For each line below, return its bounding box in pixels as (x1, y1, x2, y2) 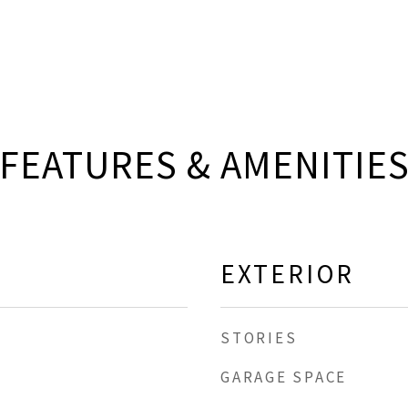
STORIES (220, 328, 298, 348)
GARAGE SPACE (220, 367, 347, 387)
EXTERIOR (220, 257, 354, 291)
